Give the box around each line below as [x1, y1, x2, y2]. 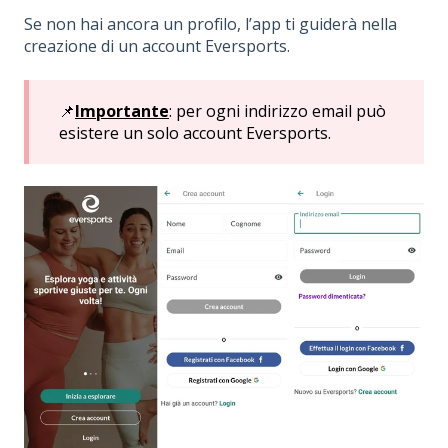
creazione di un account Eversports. [24, 35, 290, 58]
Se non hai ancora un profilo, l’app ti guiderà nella [24, 13, 397, 36]
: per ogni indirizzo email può [169, 99, 386, 122]
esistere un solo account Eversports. [59, 121, 331, 144]
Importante [75, 99, 169, 122]
